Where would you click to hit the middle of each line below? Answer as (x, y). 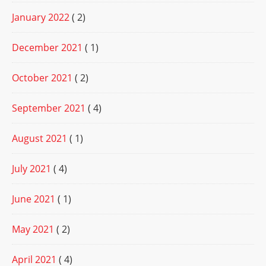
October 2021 (42, 78)
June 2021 (34, 199)
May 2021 (33, 229)
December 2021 (47, 48)
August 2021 (39, 139)
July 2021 (31, 169)
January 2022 (41, 18)
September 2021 (49, 108)
